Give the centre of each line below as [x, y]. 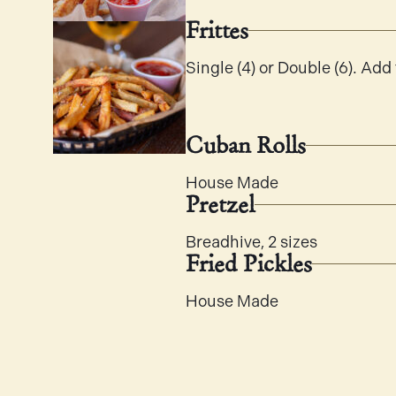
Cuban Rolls [246, 145]
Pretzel [220, 204]
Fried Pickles [249, 263]
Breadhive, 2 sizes [251, 243]
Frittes [217, 30]
